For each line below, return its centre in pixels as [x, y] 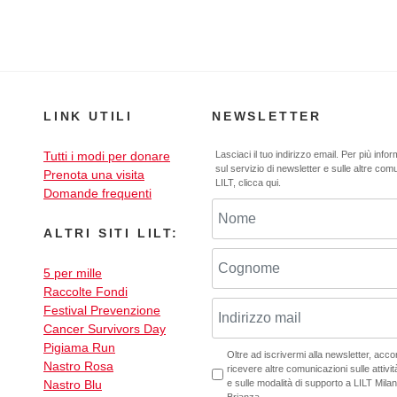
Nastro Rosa [78, 366]
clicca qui [258, 183]
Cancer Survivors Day [105, 329]
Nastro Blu [73, 385]
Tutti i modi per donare [107, 156]
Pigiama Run [79, 348]
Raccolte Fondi [86, 292]
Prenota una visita [94, 175]
